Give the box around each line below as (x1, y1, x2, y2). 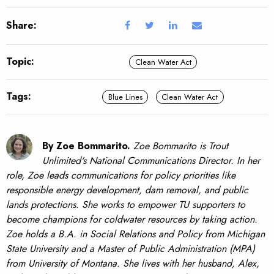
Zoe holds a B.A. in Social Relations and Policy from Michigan (6, 227, 265, 242)
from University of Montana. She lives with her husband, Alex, (6, 256, 259, 271)
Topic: (6, 54, 34, 69)
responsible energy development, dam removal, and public (6, 183, 248, 198)
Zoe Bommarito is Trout (133, 139, 229, 154)
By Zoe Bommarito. (42, 139, 131, 154)
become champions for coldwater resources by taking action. (6, 212, 257, 227)
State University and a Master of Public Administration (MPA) (6, 242, 255, 256)
